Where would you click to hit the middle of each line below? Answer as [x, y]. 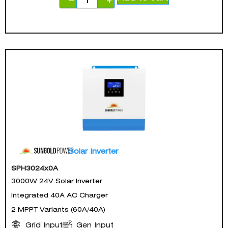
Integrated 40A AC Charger [60, 195]
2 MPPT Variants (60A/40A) [58, 209]
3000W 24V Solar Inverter [57, 181]
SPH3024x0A [35, 168]
